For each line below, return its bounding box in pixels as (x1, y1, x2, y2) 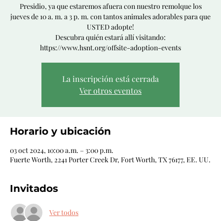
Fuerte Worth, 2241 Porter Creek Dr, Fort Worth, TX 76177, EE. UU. (10, 154, 211, 164)
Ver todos (49, 208, 78, 218)
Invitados (10, 182, 58, 194)
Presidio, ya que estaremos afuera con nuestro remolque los (19, 1, 202, 11)
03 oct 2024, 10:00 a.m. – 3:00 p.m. (10, 145, 113, 155)
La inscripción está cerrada (62, 73, 159, 84)
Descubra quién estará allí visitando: (55, 32, 166, 42)
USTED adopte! (87, 22, 134, 32)
